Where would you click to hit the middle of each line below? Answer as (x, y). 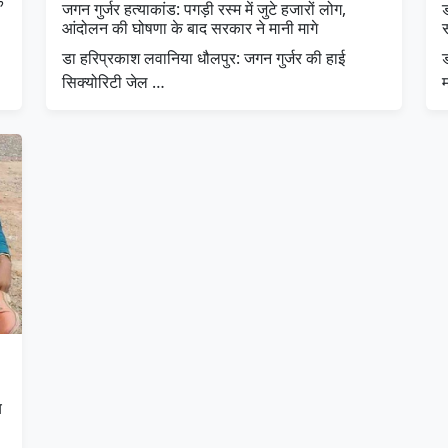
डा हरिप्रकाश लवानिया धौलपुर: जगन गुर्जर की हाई (203, 58)
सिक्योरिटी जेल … (113, 82)
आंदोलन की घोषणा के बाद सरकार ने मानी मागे (190, 28)
